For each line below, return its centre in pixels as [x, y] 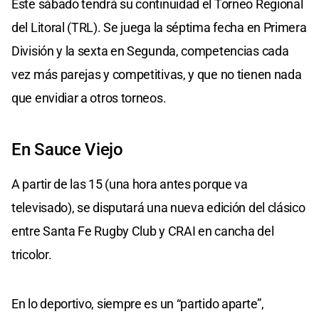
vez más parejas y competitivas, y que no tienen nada [157, 74]
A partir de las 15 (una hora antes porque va [130, 184]
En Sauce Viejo [67, 149]
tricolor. [32, 254]
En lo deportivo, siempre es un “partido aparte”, [138, 303]
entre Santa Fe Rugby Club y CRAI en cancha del [143, 231]
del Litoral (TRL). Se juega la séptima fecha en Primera [159, 27]
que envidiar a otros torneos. [89, 98]
